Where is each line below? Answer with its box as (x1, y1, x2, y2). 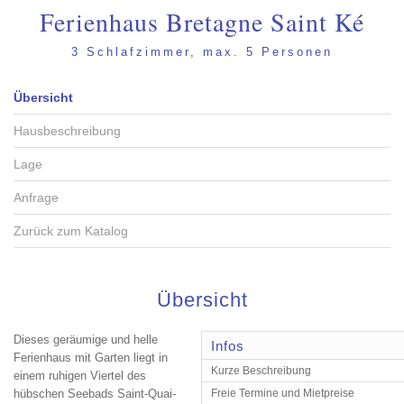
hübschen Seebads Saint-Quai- (14, 387, 176, 400)
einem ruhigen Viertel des (14, 369, 146, 382)
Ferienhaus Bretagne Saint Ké (40, 5, 364, 39)
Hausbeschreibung (14, 124, 121, 138)
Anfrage (14, 190, 59, 205)
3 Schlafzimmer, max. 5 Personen (71, 45, 333, 59)
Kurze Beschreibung (211, 364, 311, 377)
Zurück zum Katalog (14, 224, 128, 238)
